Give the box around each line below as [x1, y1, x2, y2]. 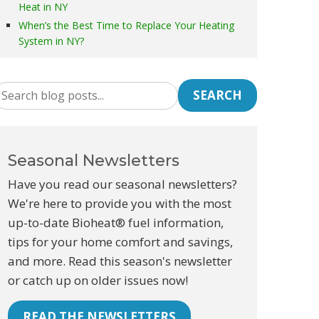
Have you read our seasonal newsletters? [8, 176, 237, 193]
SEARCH [193, 87, 242, 104]
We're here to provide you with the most [8, 195, 231, 212]
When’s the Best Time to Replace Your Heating [19, 19, 234, 33]
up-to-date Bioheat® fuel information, [8, 214, 224, 231]
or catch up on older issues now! [8, 272, 188, 289]
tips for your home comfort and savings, [8, 234, 233, 251]
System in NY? [19, 34, 84, 48]
